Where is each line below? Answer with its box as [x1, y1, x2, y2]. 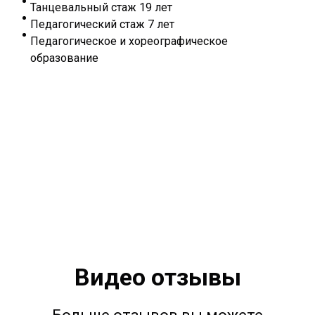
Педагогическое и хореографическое [30, 34, 228, 49]
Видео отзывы [74, 262, 241, 291]
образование [30, 51, 98, 65]
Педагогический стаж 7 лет [30, 18, 174, 32]
